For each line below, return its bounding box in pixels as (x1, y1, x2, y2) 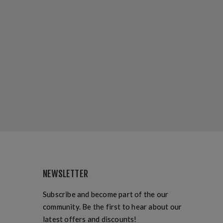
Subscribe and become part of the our (43, 190, 169, 199)
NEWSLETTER (43, 168, 88, 179)
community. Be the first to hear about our (43, 202, 182, 211)
